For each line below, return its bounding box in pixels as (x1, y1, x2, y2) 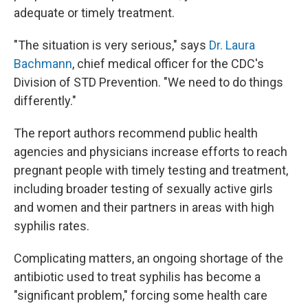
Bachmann (14, 56, 72, 71)
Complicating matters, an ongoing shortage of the (14, 251, 283, 265)
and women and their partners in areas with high (14, 200, 274, 214)
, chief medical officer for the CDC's (72, 56, 264, 71)
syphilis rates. (14, 219, 89, 233)
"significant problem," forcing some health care (14, 288, 267, 302)
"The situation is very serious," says (14, 38, 209, 52)
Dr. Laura (209, 38, 255, 52)
